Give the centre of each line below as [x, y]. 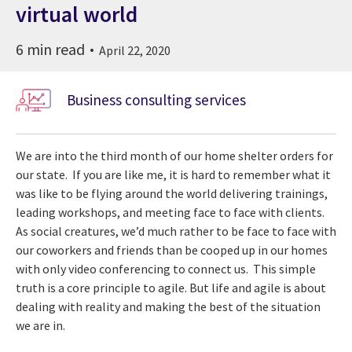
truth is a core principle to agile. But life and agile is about [171, 288]
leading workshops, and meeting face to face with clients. [171, 213]
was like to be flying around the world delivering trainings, [172, 194]
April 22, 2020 [135, 50]
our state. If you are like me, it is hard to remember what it [173, 175]
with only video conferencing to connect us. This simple [166, 269]
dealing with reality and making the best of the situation [168, 307]
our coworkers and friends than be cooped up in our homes [172, 250]
